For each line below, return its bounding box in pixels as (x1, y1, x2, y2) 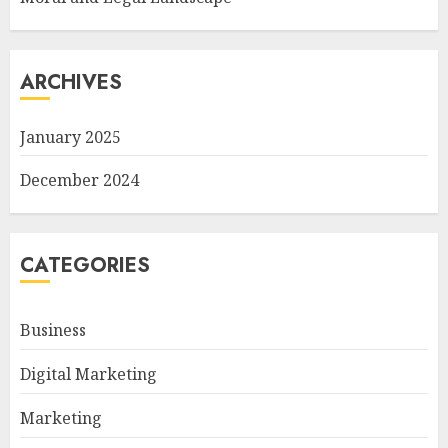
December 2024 (20, 169, 139, 191)
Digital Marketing (20, 363, 157, 385)
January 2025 (20, 126, 121, 148)
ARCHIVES (20, 68, 122, 97)
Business (20, 319, 86, 341)
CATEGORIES (20, 251, 150, 280)
